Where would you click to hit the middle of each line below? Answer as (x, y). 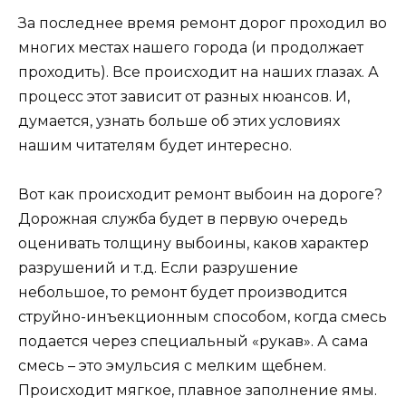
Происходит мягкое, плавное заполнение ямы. (198, 391)
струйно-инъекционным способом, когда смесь (203, 317)
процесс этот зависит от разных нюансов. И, (184, 97)
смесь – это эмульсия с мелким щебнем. (172, 366)
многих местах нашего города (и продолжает (191, 48)
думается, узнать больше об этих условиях (179, 121)
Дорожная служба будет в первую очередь (183, 219)
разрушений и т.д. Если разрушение (158, 268)
